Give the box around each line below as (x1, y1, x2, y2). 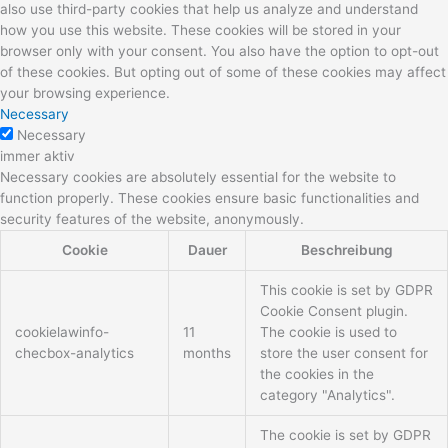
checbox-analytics (14, 344, 134, 361)
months (182, 344, 231, 361)
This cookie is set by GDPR (259, 281, 433, 298)
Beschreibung (300, 241, 393, 258)
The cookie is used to (259, 323, 397, 340)
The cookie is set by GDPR (259, 426, 431, 443)
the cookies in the (259, 365, 374, 382)
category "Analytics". (259, 386, 395, 403)
